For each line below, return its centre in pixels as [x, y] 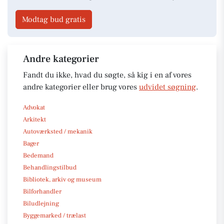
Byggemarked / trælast [54, 215]
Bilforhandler [42, 191]
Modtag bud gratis [54, 19]
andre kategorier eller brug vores [81, 87]
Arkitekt [34, 119]
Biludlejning [41, 203]
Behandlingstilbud [50, 167]
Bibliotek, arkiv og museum [62, 179]
